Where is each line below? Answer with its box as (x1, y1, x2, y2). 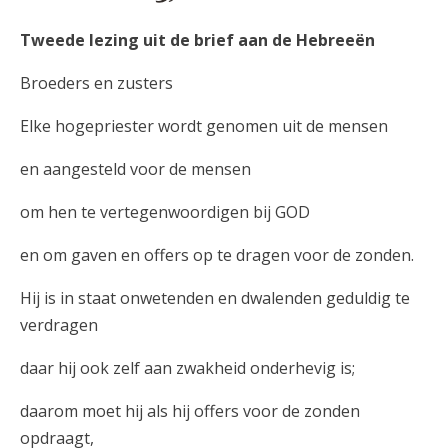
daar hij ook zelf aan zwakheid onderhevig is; (20, 356, 355, 379)
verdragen (20, 313, 98, 336)
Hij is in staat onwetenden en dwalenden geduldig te (20, 286, 410, 309)
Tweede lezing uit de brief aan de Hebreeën (20, 28, 375, 51)
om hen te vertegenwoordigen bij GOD (20, 200, 310, 223)
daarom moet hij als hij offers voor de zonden (20, 399, 360, 422)
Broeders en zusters (20, 71, 173, 94)
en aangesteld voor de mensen (20, 157, 251, 180)
